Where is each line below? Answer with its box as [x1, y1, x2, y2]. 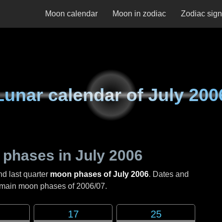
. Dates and [149, 170, 189, 178]
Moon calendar [45, 9, 98, 18]
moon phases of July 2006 [50, 170, 149, 178]
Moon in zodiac [112, 9, 166, 18]
